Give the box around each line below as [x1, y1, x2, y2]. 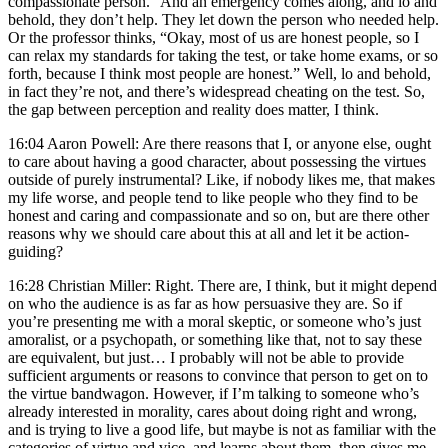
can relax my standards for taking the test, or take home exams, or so [8, 46, 438, 64]
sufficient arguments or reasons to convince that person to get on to [8, 366, 428, 384]
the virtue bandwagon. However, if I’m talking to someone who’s [8, 384, 419, 402]
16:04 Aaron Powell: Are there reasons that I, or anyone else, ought [8, 134, 431, 152]
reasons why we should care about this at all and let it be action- [8, 224, 409, 242]
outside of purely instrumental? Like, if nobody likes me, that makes [8, 170, 435, 188]
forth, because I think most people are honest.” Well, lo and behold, [8, 64, 431, 82]
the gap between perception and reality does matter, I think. [8, 100, 379, 118]
